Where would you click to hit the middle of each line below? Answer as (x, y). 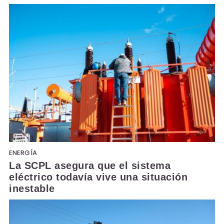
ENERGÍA (23, 153)
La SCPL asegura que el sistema (90, 166)
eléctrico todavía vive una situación (98, 177)
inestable (32, 189)
